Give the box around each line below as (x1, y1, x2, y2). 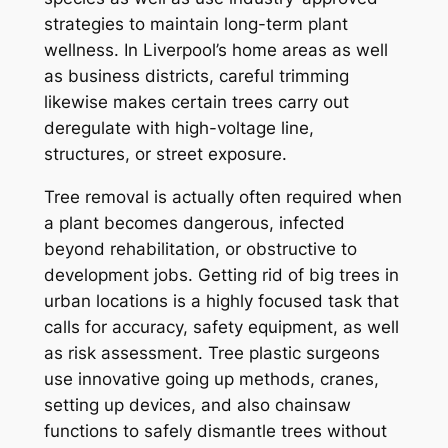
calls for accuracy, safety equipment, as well (43, 317, 399, 338)
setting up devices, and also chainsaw (43, 395, 351, 416)
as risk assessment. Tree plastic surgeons (43, 343, 380, 364)
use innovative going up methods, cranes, (43, 369, 379, 390)
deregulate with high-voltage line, (43, 118, 314, 139)
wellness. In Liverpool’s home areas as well (43, 40, 388, 61)
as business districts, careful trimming (43, 66, 349, 87)
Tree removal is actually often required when (43, 187, 402, 208)
